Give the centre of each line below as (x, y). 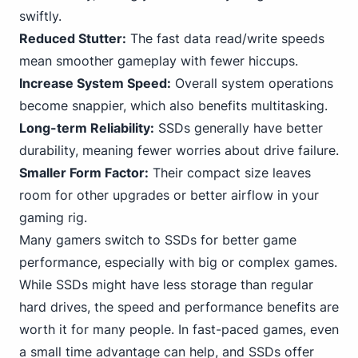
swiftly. (40, 16)
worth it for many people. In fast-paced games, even (179, 329)
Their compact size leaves (230, 173)
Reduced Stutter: (73, 38)
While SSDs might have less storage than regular (166, 284)
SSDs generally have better (239, 128)
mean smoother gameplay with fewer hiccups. (159, 61)
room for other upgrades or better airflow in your (169, 195)
